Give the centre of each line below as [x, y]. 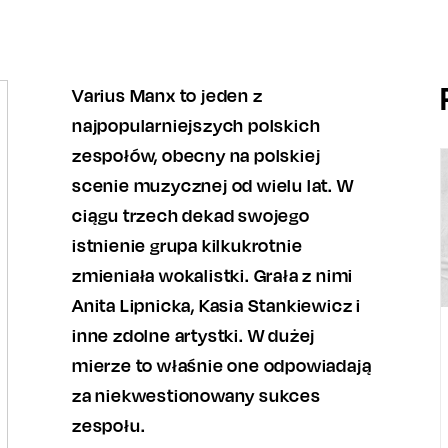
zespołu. [109, 425]
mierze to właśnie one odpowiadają [222, 365]
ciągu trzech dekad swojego [191, 215]
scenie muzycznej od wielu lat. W [213, 185]
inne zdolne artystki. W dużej [194, 335]
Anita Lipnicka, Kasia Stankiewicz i [216, 305]
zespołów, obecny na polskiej [196, 155]
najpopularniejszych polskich [196, 125]
